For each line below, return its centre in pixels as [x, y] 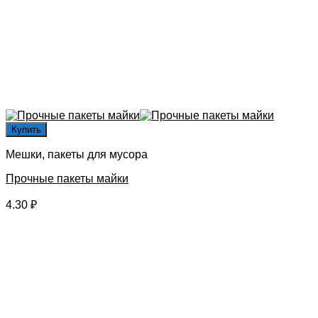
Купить [26, 129]
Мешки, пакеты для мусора [77, 154]
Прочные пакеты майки [67, 178]
